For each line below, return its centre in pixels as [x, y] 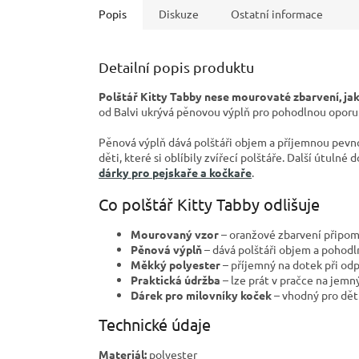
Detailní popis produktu [176, 67]
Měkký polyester [175, 264]
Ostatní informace [277, 14]
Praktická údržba [175, 279]
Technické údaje [155, 325]
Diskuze [179, 14]
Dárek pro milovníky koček [201, 294]
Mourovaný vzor [175, 234]
